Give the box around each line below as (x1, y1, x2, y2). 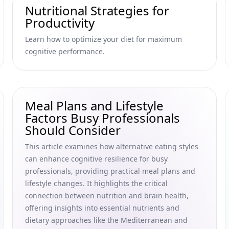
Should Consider (25, 122, 121, 139)
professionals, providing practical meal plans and (25, 166, 195, 176)
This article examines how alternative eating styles (25, 142, 198, 151)
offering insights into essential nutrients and (25, 203, 179, 213)
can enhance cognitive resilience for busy (25, 154, 168, 164)
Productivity (25, 14, 95, 31)
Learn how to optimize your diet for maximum (25, 34, 182, 44)
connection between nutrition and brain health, (25, 191, 189, 200)
